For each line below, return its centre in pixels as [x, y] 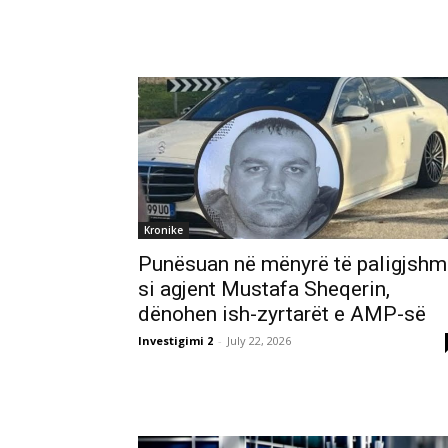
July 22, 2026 [259, 340]
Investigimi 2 [175, 340]
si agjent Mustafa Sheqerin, [264, 289]
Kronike [163, 230]
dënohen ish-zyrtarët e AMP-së [282, 314]
